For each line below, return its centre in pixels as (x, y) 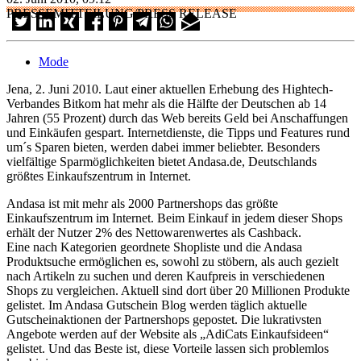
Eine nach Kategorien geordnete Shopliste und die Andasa (154, 247)
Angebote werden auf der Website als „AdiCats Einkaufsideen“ (168, 334)
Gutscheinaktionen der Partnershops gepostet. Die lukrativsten (164, 319)
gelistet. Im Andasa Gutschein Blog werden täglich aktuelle (157, 305)
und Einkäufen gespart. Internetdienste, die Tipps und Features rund (178, 132)
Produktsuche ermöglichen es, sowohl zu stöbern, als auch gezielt (172, 261)
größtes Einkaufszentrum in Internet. (99, 176)
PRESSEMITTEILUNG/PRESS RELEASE (122, 13)
